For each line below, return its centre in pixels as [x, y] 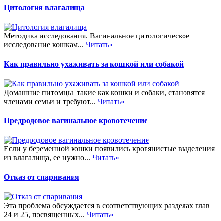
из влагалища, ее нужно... [48, 158]
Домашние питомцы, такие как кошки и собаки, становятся [104, 92]
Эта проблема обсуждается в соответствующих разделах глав [107, 205]
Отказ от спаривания [42, 177]
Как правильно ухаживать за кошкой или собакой [94, 64]
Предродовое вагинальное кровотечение [76, 120]
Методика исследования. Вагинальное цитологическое [97, 36]
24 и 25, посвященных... [45, 214]
